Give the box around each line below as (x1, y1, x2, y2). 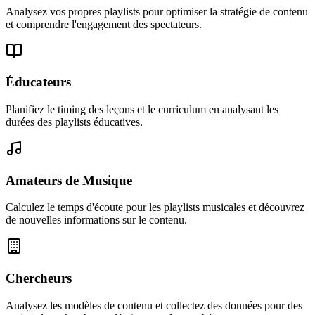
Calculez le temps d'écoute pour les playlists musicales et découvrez (6, 201, 304, 214)
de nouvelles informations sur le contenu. (6, 214, 187, 226)
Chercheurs (6, 271, 72, 286)
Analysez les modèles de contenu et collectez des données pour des (6, 299, 302, 311)
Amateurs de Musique (6, 172, 132, 188)
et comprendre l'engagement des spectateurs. (6, 18, 202, 30)
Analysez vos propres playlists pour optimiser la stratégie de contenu (6, 5, 308, 18)
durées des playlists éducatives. (6, 115, 143, 128)
